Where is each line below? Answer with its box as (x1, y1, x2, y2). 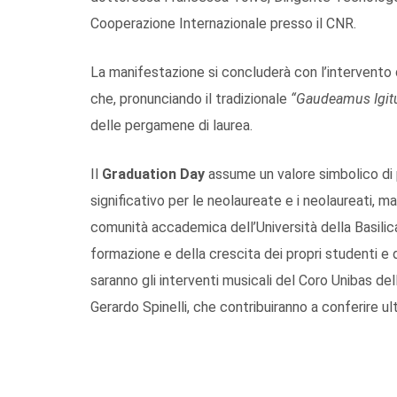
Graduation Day (102, 165, 205, 183)
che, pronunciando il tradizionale (90, 90, 291, 107)
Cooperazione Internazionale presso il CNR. (90, 14, 356, 32)
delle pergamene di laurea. (90, 116, 253, 134)
